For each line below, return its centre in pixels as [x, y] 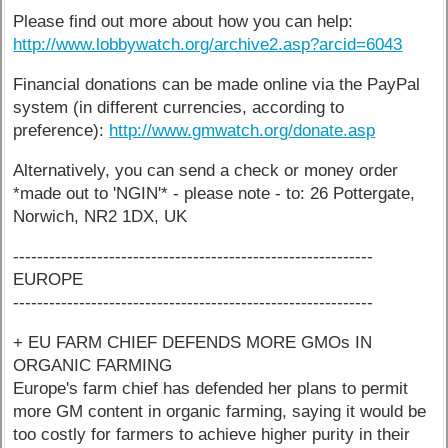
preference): [61, 131]
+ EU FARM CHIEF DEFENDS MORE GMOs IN [193, 342]
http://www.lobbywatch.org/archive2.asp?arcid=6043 [208, 45]
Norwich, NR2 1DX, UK [100, 216]
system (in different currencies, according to [179, 108]
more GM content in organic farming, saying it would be [220, 411]
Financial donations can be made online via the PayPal [217, 85]
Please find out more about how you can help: [183, 22]
